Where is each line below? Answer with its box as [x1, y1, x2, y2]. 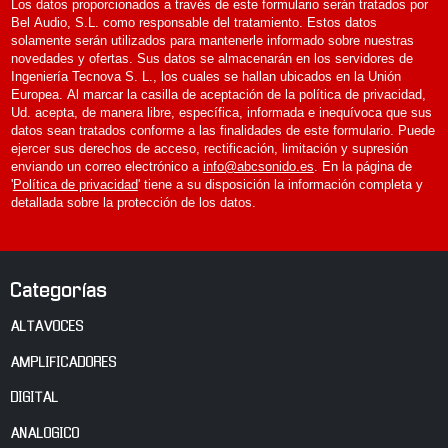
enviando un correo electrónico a [10, 159, 203, 174]
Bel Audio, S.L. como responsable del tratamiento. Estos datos [10, 15, 377, 30]
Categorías [10, 282, 108, 302]
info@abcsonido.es [202, 159, 314, 174]
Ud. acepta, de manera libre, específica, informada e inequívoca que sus [10, 105, 432, 120]
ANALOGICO [10, 426, 80, 441]
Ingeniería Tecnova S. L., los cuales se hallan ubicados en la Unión [10, 69, 401, 84]
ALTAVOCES [10, 320, 84, 335]
